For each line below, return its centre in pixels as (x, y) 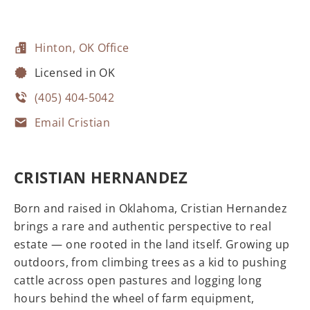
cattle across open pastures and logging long (138, 280)
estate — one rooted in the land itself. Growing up (152, 244)
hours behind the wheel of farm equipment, (134, 298)
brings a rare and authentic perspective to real (143, 226)
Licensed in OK (75, 73)
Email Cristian (73, 122)
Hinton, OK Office (82, 48)
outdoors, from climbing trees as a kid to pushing (151, 262)
